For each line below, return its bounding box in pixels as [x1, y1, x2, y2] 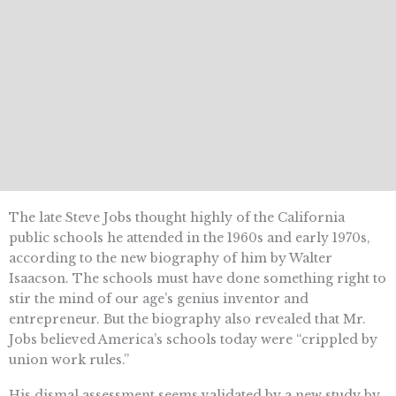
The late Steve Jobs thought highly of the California [9, 209, 345, 226]
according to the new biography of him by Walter [9, 250, 332, 267]
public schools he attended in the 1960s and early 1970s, [9, 230, 370, 247]
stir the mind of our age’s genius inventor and [9, 291, 308, 308]
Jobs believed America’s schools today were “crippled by [9, 331, 377, 348]
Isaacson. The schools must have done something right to [9, 270, 386, 287]
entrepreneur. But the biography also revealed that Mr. [9, 311, 366, 328]
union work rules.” [9, 352, 129, 369]
